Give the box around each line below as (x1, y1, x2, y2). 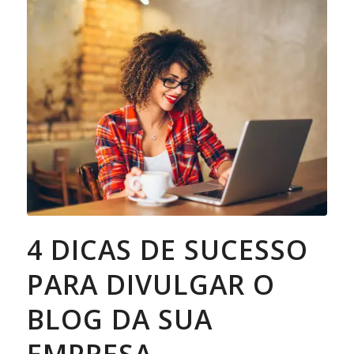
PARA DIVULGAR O (26, 266, 275, 303)
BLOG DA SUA (26, 301, 213, 338)
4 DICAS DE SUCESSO (26, 232, 308, 269)
